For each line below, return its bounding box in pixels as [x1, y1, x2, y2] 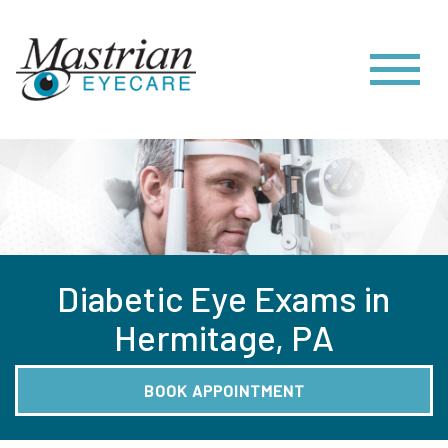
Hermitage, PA [114, 316, 334, 359]
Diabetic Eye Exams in [57, 277, 391, 320]
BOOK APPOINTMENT [143, 380, 305, 400]
